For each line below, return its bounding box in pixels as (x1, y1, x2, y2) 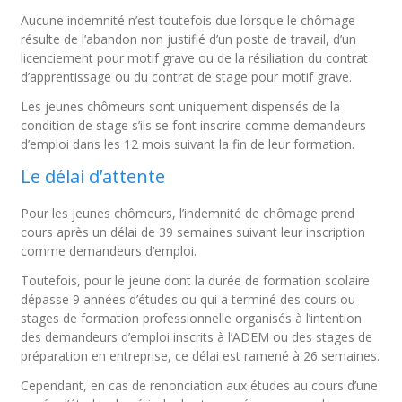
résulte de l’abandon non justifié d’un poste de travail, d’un (21, 31, 357, 48)
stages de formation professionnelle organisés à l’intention (21, 310, 363, 327)
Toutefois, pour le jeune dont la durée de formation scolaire (21, 272, 371, 289)
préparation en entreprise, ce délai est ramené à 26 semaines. (21, 347, 380, 364)
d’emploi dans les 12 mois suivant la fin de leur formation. (21, 135, 355, 153)
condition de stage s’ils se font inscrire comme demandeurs (21, 117, 367, 134)
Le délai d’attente (21, 164, 166, 188)
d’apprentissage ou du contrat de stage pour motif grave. (21, 68, 353, 85)
